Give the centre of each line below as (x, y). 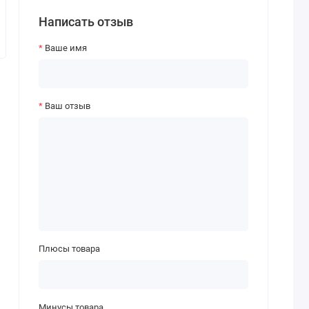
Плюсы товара (69, 249)
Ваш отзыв (67, 106)
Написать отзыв (86, 22)
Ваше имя (66, 48)
